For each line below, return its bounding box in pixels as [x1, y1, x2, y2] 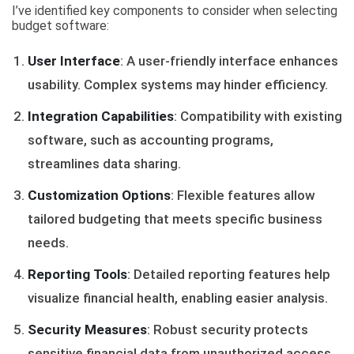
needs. [28, 235, 69, 250]
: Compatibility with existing [174, 108, 342, 124]
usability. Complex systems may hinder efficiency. [28, 77, 328, 92]
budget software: [12, 18, 109, 33]
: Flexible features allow [171, 187, 315, 203]
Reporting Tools [28, 266, 127, 282]
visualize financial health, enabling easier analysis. [28, 290, 328, 306]
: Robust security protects [147, 322, 308, 337]
